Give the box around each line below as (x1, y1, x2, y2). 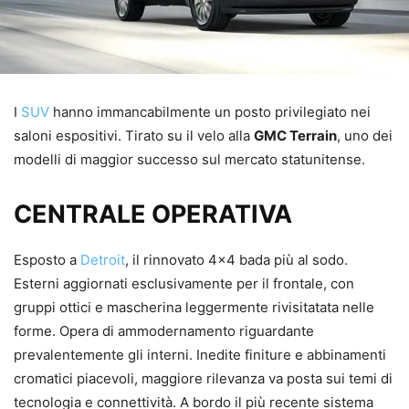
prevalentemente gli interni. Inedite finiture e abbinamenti (14, 346, 386, 363)
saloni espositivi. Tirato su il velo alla (14, 127, 254, 144)
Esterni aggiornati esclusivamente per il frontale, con (14, 275, 354, 292)
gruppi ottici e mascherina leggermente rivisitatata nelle (14, 299, 374, 316)
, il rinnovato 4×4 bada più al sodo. (125, 251, 348, 268)
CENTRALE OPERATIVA (14, 199, 292, 229)
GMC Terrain (254, 127, 337, 144)
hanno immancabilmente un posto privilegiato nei (53, 103, 371, 121)
